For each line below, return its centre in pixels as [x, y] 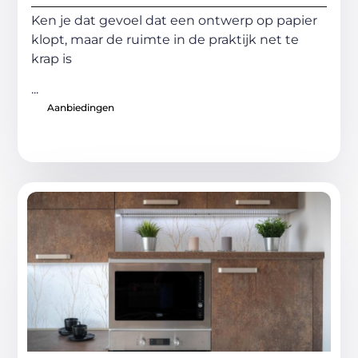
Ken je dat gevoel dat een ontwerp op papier [175, 20]
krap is [52, 58]
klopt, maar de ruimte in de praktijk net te [165, 39]
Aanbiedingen [81, 108]
